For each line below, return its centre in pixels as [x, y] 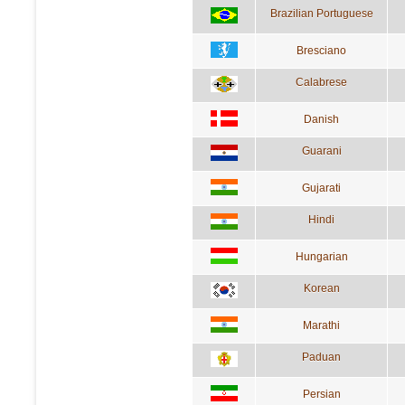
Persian [321, 394]
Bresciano [321, 50]
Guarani [321, 151]
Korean [321, 288]
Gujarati [321, 188]
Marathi [321, 325]
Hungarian [321, 256]
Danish [321, 119]
